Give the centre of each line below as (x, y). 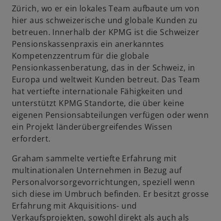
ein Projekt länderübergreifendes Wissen (92, 127)
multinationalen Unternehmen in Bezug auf (97, 170)
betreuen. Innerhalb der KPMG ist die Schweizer (106, 32)
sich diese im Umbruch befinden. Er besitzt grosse (110, 194)
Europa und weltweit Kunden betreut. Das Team (106, 79)
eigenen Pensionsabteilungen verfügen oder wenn (110, 115)
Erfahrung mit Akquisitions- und (74, 206)
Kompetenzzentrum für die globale (81, 56)
